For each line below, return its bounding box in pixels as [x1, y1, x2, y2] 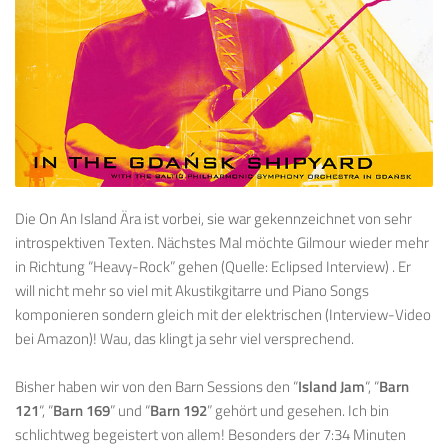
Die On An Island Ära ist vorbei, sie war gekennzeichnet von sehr [15, 207, 412, 231]
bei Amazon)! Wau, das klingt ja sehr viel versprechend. [15, 327, 354, 351]
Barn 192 [150, 399, 207, 423]
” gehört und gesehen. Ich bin [207, 399, 389, 423]
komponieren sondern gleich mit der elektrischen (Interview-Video [15, 303, 431, 327]
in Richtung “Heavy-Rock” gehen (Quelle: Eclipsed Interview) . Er [15, 255, 411, 279]
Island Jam [298, 375, 365, 399]
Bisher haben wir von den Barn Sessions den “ [15, 375, 298, 399]
